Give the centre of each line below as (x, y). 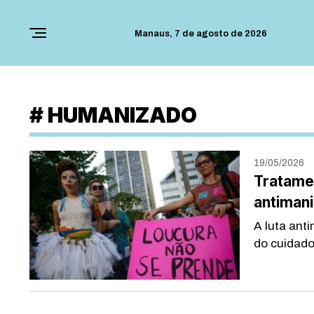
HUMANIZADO (120, 115)
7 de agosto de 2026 (221, 34)
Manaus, (155, 34)
